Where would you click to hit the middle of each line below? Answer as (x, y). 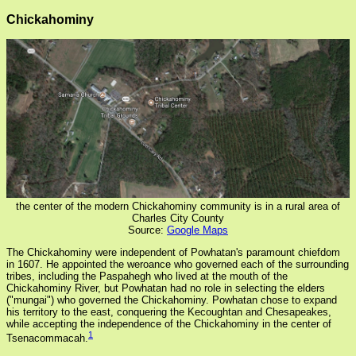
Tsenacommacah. (47, 339)
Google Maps (197, 230)
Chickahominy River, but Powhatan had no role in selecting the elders (166, 288)
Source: (147, 230)
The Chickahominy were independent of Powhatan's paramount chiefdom (173, 252)
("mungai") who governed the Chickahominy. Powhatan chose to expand (172, 300)
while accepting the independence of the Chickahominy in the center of (169, 323)
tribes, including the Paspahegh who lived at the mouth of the (147, 276)
